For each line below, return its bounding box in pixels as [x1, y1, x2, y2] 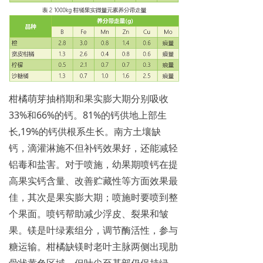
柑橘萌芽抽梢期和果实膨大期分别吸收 [9, 92, 168, 105]
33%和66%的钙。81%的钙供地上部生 [9, 108, 167, 122]
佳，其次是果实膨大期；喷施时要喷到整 [9, 190, 178, 204]
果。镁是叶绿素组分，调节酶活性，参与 [9, 223, 178, 237]
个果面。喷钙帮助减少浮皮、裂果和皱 [9, 207, 168, 220]
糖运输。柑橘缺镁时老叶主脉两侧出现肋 [9, 240, 178, 253]
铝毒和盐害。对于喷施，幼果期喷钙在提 [9, 157, 178, 171]
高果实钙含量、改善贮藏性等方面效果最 [9, 174, 178, 187]
